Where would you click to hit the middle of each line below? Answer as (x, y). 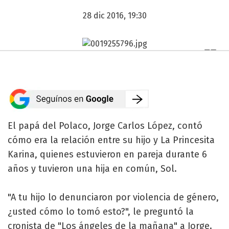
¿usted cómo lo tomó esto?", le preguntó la (101, 211)
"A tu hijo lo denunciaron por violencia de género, (113, 197)
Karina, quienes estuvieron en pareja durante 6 (107, 154)
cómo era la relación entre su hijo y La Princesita (111, 140)
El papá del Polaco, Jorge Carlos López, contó (105, 125)
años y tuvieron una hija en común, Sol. (92, 168)
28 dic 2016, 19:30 (114, 16)
